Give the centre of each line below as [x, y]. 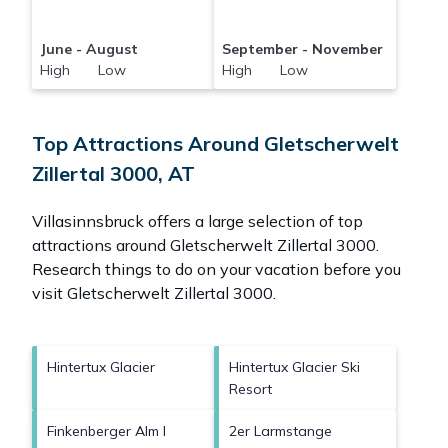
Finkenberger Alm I [106, 431]
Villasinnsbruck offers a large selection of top [197, 221]
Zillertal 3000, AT [113, 174]
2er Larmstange [280, 431]
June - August [88, 49]
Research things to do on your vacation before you [216, 269]
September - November [302, 49]
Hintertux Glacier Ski [294, 367]
